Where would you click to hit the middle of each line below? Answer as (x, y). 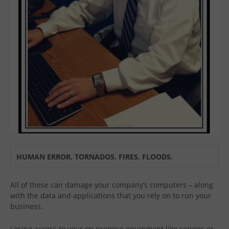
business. (27, 207)
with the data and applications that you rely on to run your (111, 196)
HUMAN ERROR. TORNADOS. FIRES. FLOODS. (95, 156)
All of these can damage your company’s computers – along (112, 185)
